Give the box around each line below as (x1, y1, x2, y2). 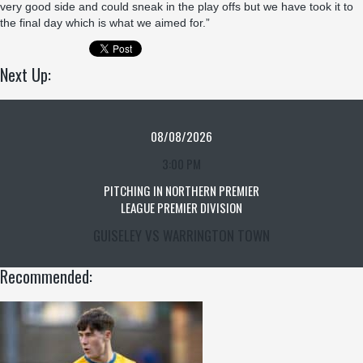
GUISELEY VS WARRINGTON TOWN (93, 225, 270, 246)
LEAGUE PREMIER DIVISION (121, 199, 242, 216)
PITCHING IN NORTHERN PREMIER (104, 181, 259, 199)
